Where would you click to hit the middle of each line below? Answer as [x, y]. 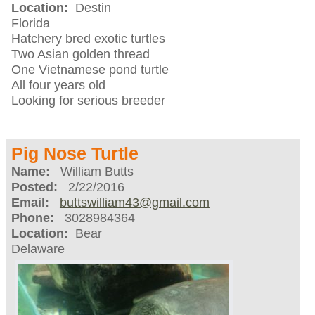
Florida [30, 24]
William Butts [91, 172]
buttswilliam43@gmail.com [134, 203]
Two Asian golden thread [80, 54]
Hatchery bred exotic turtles [88, 39]
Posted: [34, 187]
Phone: [32, 218]
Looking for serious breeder [88, 101]
